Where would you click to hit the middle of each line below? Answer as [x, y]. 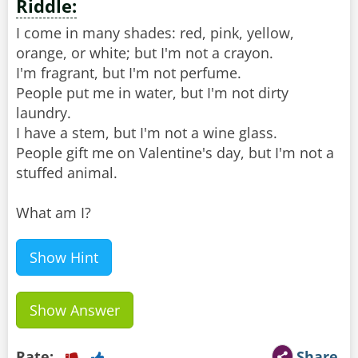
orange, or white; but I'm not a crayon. [145, 53]
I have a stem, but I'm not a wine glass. [147, 133]
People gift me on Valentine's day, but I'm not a [175, 153]
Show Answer [75, 310]
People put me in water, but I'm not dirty [152, 93]
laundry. [44, 113]
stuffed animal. [67, 173]
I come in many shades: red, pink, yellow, [155, 33]
